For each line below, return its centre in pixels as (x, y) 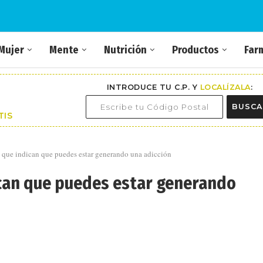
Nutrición (125, 50)
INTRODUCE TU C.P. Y (153, 87)
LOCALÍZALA (225, 87)
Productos (195, 50)
